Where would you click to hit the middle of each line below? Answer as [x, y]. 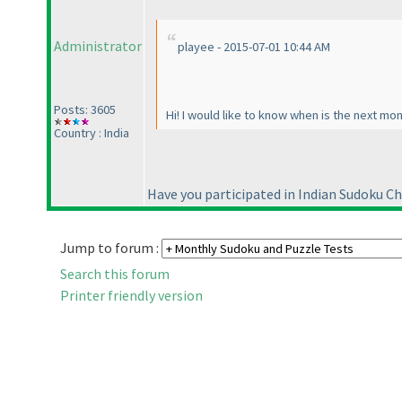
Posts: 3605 [85, 110]
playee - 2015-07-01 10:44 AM [254, 47]
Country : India [92, 133]
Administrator [98, 46]
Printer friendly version [131, 296]
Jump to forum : [111, 248]
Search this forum [115, 274]
